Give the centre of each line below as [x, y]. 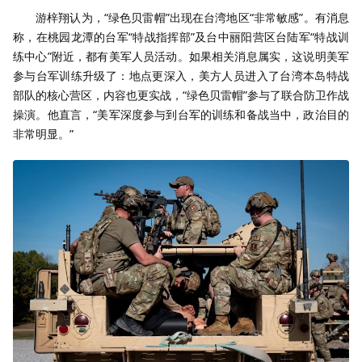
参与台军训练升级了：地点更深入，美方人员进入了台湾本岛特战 [181, 75]
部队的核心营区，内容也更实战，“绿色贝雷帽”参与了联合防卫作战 [181, 95]
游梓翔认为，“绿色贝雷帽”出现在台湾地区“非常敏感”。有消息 [192, 17]
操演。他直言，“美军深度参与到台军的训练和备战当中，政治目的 [181, 114]
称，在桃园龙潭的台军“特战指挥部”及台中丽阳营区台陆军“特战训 [181, 36]
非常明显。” [43, 133]
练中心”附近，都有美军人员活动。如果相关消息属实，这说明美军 [181, 56]
